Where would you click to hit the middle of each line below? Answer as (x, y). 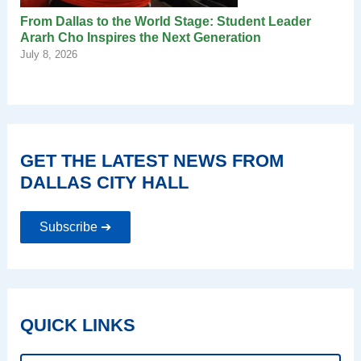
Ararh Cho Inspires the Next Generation (142, 37)
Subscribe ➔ (75, 226)
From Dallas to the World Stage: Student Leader (165, 21)
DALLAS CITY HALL (104, 182)
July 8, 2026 (48, 54)
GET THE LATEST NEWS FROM (151, 160)
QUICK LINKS (77, 325)
